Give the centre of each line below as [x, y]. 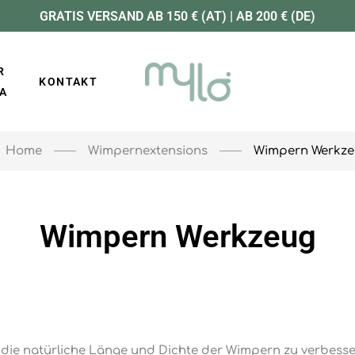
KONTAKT [69, 82]
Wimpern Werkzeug [177, 237]
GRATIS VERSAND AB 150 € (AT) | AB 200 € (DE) [177, 16]
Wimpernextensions [148, 151]
